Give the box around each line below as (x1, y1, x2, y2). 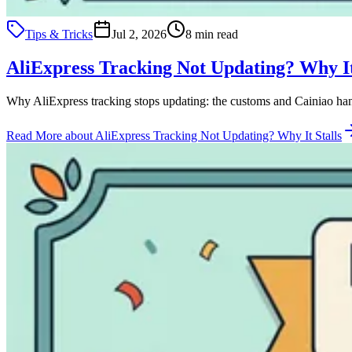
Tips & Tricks (25, 27, 93, 41)
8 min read (185, 27, 238, 41)
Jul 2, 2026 (112, 27, 167, 41)
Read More (6, 128, 65, 142)
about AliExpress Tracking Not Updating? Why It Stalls (65, 128, 342, 142)
